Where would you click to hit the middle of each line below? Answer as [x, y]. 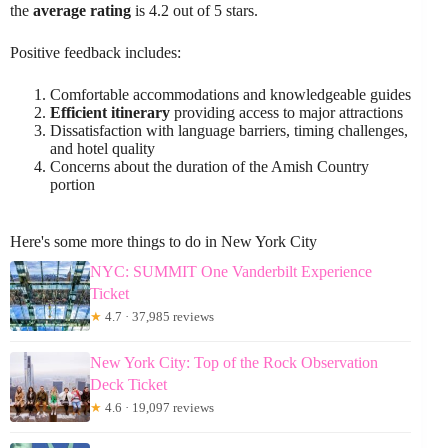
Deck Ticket [128, 385]
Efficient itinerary [110, 113]
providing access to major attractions [286, 113]
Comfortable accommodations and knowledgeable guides [230, 95]
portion [72, 185]
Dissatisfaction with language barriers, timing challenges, [229, 131]
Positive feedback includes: [95, 53]
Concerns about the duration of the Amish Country [209, 167]
